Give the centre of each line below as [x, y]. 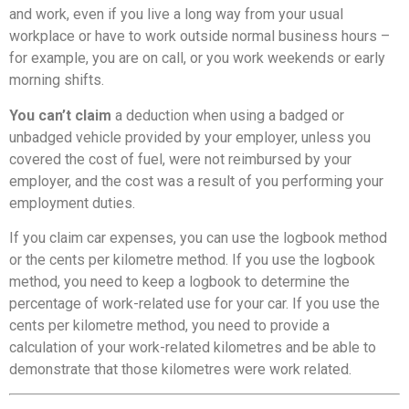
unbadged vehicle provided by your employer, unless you [190, 137]
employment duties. [72, 203]
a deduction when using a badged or [230, 115]
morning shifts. [57, 80]
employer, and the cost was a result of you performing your [196, 181]
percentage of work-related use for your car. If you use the [194, 303]
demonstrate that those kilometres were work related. [180, 369]
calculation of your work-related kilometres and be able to [193, 347]
